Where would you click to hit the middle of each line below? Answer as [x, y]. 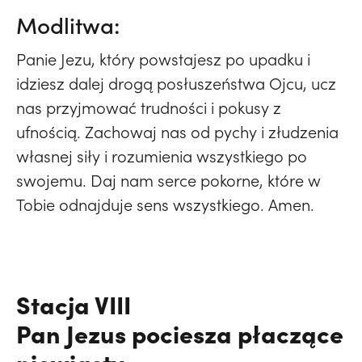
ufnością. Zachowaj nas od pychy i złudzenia [177, 132]
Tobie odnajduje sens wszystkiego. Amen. [165, 205]
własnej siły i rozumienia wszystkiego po [162, 156]
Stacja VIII [74, 304]
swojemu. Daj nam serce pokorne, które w [168, 181]
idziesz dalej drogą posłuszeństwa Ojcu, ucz [176, 84]
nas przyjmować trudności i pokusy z [149, 108]
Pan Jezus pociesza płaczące [180, 333]
